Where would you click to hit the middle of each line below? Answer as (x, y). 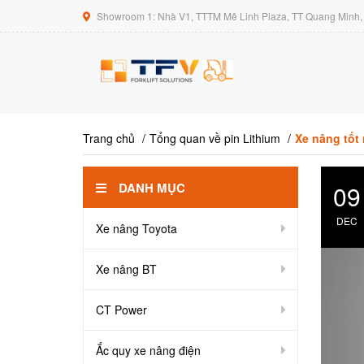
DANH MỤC (152, 188)
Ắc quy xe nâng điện (148, 350)
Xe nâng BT (126, 269)
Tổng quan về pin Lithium (215, 138)
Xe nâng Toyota (136, 228)
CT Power (121, 310)
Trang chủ (109, 138)
